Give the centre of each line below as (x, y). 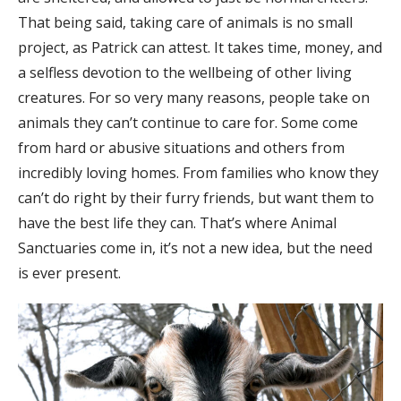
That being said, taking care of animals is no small (185, 23)
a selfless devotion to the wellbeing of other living (185, 73)
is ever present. (69, 273)
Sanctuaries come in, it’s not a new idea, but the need (195, 248)
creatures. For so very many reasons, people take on (194, 98)
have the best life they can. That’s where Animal (177, 223)
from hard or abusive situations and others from (181, 148)
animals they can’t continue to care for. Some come (188, 123)
